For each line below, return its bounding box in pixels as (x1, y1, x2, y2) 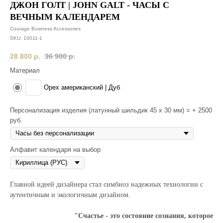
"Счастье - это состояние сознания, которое (74, 212, 213, 220)
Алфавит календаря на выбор (10, 145, 101, 153)
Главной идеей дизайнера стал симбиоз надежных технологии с (10, 180, 203, 188)
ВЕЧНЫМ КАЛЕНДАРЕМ (10, 12, 120, 22)
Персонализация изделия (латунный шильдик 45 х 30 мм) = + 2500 (10, 106, 212, 114)
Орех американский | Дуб (44, 84, 120, 92)
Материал (10, 66, 40, 74)
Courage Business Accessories (10, 26, 81, 31)
